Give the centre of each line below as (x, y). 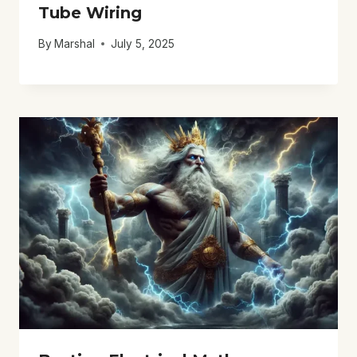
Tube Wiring (90, 12)
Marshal (75, 43)
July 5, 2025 (143, 43)
